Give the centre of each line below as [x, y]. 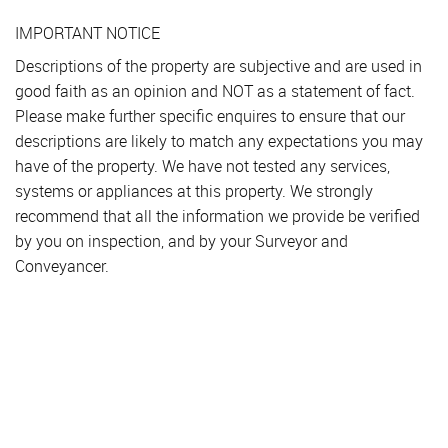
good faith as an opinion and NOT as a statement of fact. [215, 91]
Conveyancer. [62, 266]
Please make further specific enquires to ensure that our [210, 116]
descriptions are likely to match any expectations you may [219, 141]
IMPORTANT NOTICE [87, 33]
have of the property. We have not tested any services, [202, 166]
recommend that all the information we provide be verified [217, 216]
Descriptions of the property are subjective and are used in [218, 66]
